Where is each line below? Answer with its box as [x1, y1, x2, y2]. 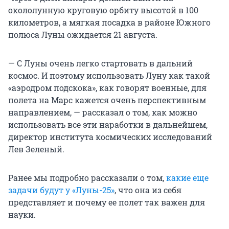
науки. [8, 209, 36, 220]
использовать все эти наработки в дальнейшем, [8, 119, 208, 130]
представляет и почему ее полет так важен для [8, 197, 205, 208]
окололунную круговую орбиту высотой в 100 [8, 5, 198, 16]
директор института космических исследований [8, 131, 212, 143]
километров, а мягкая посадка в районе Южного [8, 17, 211, 28]
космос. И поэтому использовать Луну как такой [8, 70, 210, 81]
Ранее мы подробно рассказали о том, [8, 172, 166, 184]
